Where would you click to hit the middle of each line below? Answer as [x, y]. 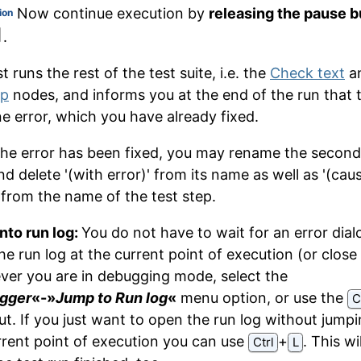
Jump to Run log [112, 298]
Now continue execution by [111, 14]
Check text [307, 73]
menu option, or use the [262, 298]
